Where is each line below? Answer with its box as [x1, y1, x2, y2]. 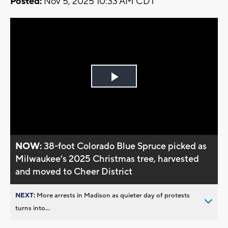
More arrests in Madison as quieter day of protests [37, 191, 190, 199]
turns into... [15, 204, 50, 212]
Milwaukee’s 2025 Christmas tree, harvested [15, 153, 199, 165]
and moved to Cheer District [15, 165, 133, 178]
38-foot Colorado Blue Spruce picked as [44, 140, 207, 152]
